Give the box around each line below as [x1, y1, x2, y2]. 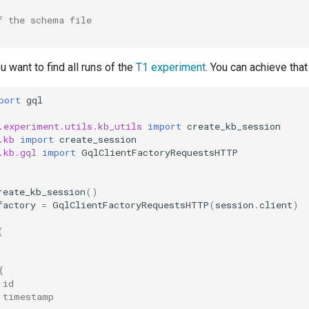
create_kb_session [186, 120, 281, 133]
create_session [59, 133, 137, 146]
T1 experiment [135, 60, 206, 74]
